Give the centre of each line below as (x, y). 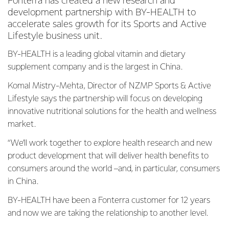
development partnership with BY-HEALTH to (102, 13)
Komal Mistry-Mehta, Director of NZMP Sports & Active (109, 86)
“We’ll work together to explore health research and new (110, 143)
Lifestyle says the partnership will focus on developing (105, 99)
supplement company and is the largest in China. (95, 67)
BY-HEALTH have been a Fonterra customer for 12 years (109, 201)
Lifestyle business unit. (55, 36)
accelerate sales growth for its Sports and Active (107, 24)
